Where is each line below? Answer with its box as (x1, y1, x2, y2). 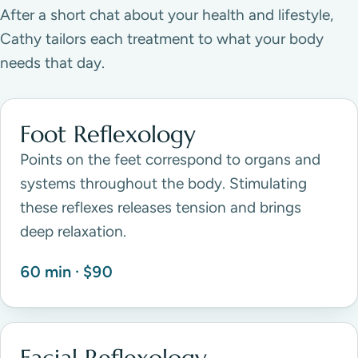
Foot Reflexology (20, 120, 196, 149)
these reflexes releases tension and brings (20, 198, 301, 217)
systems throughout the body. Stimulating (20, 174, 307, 193)
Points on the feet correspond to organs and (20, 150, 320, 169)
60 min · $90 (20, 262, 113, 282)
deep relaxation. (20, 222, 126, 241)
